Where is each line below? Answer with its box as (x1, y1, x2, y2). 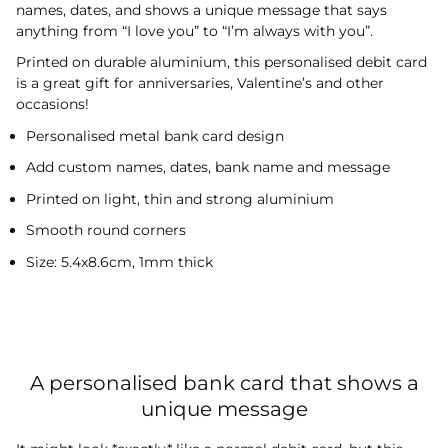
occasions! (16, 95, 89, 114)
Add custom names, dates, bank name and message (26, 158, 390, 177)
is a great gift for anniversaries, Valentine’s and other (16, 74, 384, 93)
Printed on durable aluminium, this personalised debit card (16, 53, 427, 72)
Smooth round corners (26, 221, 186, 240)
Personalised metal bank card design (26, 126, 284, 145)
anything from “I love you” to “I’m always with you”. (16, 21, 373, 40)
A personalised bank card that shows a (29, 370, 419, 395)
